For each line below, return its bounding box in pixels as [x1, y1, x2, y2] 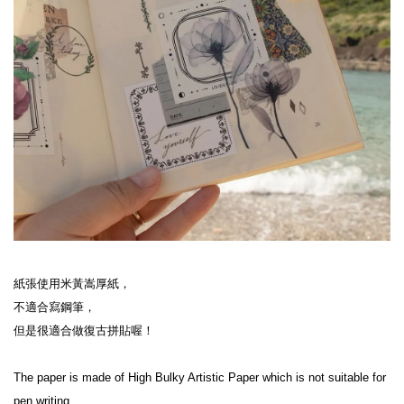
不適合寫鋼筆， [14, 299, 96, 314]
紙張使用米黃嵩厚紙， [14, 276, 131, 290]
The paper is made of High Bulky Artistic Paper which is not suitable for [14, 370, 386, 384]
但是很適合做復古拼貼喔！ [14, 323, 154, 337]
